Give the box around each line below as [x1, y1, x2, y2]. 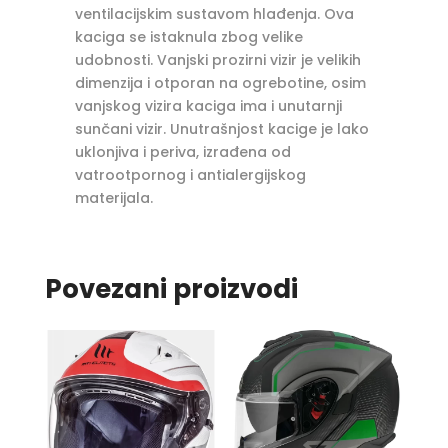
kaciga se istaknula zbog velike [74, 26, 303, 47]
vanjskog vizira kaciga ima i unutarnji [74, 95, 342, 116]
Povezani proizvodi [44, 270, 298, 307]
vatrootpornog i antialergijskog [74, 164, 306, 185]
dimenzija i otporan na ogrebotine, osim [74, 72, 366, 93]
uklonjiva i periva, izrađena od [74, 141, 291, 162]
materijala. [74, 187, 153, 208]
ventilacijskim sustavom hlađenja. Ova [74, 3, 354, 24]
